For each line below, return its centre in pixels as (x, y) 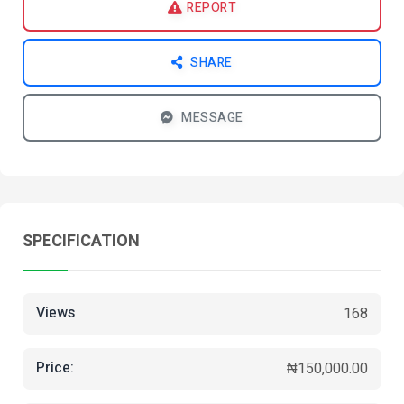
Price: (55, 368)
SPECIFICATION (81, 241)
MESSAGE (211, 117)
